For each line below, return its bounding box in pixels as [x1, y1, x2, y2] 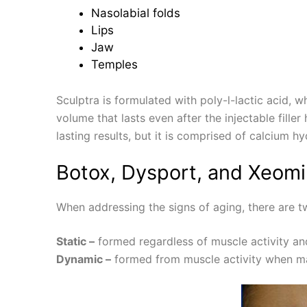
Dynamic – [56, 251, 111, 266]
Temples [91, 58, 138, 72]
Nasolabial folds [91, 6, 180, 21]
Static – [56, 234, 95, 248]
